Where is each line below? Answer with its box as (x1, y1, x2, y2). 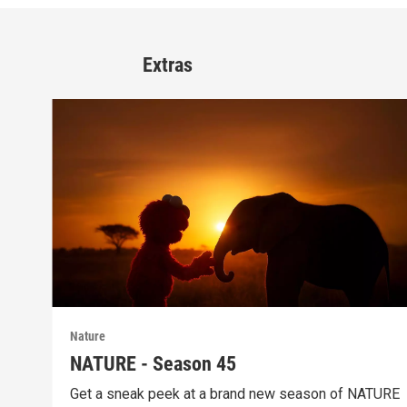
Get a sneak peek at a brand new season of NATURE (70, 384, 401, 402)
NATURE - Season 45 (70, 352, 237, 375)
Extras (143, 54, 193, 77)
